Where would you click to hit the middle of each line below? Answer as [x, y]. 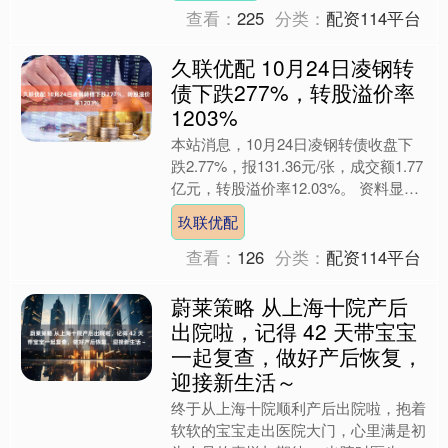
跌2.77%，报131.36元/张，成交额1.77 [297, 165]
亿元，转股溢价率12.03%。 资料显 [288, 187]
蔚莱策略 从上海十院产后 [290, 305]
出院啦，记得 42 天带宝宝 [294, 330]
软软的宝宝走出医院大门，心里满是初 [299, 429]
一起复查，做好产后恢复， [297, 355]
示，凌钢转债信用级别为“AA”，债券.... [298, 209]
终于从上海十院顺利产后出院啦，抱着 [299, 407]
